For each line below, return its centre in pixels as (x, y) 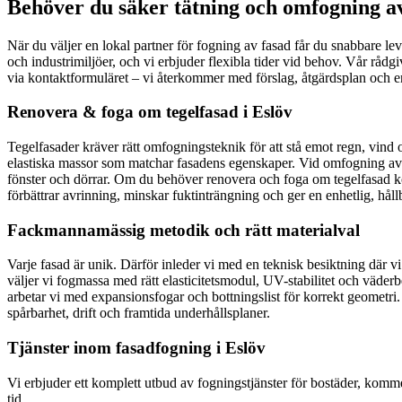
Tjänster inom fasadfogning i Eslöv (136, 348)
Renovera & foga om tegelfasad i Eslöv (150, 112)
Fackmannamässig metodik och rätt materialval (184, 230)
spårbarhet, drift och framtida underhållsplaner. (139, 313)
